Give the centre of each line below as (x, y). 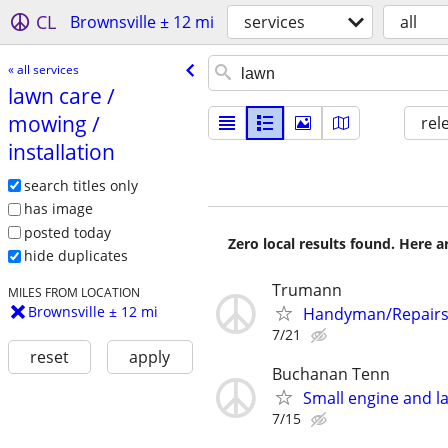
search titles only (80, 185)
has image (58, 209)
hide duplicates (75, 256)
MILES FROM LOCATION (73, 292)
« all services (43, 69)
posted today (67, 232)
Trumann (307, 290)
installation (61, 151)
